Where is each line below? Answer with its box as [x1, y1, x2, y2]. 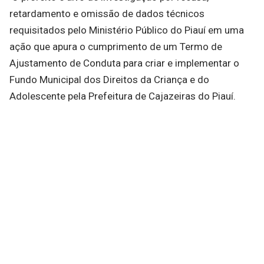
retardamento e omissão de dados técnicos [9, 8, 204, 20]
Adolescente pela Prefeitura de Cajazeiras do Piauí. [9, 90, 236, 103]
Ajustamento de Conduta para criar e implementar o [9, 57, 239, 70]
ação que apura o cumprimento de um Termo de [9, 41, 222, 53]
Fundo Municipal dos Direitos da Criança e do [9, 74, 209, 86]
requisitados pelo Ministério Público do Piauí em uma [9, 24, 244, 37]
